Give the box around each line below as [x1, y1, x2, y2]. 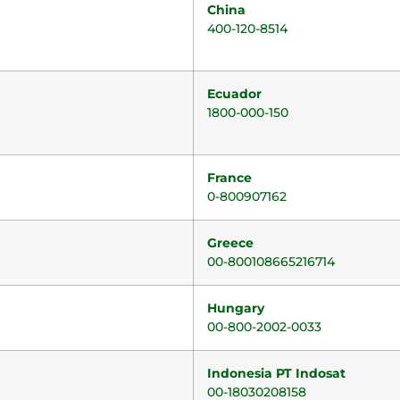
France [207, 170, 252, 186]
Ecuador [207, 86, 262, 102]
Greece [207, 235, 254, 251]
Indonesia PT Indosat [207, 365, 346, 381]
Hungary [207, 300, 264, 316]
